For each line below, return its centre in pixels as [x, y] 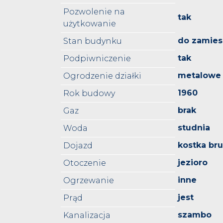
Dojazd [78, 146]
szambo [195, 215]
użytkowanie [90, 24]
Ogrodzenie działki [102, 76]
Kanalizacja [87, 216]
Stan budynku [93, 41]
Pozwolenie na [94, 12]
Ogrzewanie [89, 181]
